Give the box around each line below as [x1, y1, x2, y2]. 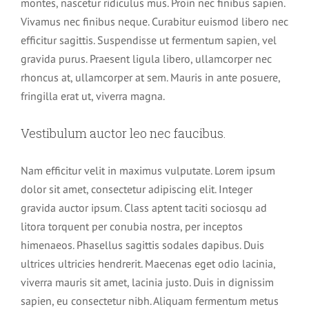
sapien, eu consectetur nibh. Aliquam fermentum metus [21, 293, 279, 308]
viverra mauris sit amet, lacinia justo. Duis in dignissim [21, 275, 274, 289]
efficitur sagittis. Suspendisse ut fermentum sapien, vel [21, 33, 277, 47]
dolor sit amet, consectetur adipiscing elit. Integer [21, 181, 252, 196]
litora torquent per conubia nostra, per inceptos [21, 219, 243, 233]
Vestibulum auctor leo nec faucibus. [21, 124, 226, 141]
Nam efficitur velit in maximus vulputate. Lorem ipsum [21, 163, 275, 177]
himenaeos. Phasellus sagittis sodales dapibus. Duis [21, 237, 264, 252]
